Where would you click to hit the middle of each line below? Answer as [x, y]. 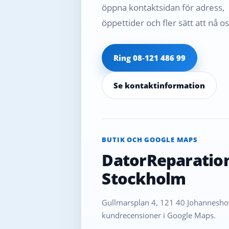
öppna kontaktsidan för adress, [163, 7]
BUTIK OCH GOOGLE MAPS [150, 139]
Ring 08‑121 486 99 [150, 58]
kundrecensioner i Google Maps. [159, 215]
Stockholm [144, 178]
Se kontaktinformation [159, 85]
